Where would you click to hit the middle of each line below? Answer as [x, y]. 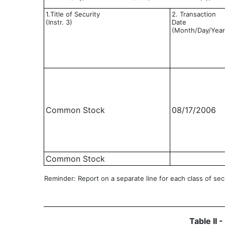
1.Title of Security [73, 14]
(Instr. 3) [59, 22]
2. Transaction [194, 14]
